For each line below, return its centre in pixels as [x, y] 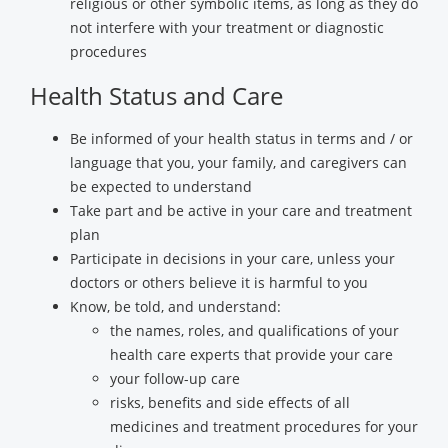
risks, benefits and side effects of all [230, 402]
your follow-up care [175, 378]
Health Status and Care [156, 95]
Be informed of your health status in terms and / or [241, 138]
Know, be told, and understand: [175, 306]
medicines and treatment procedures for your [264, 426]
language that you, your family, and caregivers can [238, 162]
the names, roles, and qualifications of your [254, 330]
